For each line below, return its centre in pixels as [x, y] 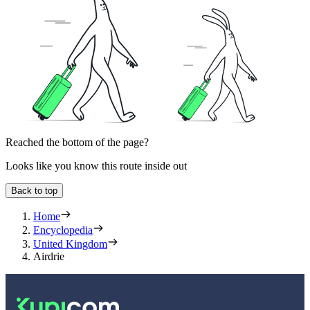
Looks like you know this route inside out [96, 166]
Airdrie [49, 257]
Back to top [34, 191]
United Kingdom [70, 244]
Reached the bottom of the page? [77, 143]
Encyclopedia [63, 230]
